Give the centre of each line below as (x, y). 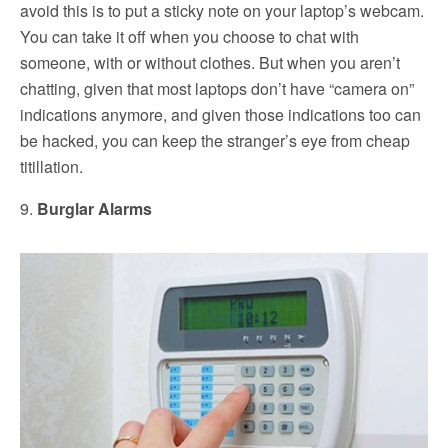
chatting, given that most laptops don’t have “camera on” (217, 89)
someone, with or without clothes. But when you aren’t (210, 63)
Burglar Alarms (94, 209)
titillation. (51, 167)
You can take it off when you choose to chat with (189, 37)
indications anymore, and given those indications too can (220, 115)
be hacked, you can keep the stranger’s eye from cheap (215, 141)
